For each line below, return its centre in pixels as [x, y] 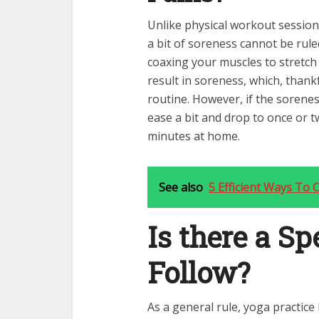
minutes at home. [195, 136]
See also [181, 187]
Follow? [199, 272]
